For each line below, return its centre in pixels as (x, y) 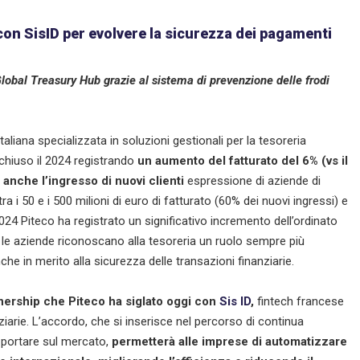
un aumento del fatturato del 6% (228, 160)
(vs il (335, 160)
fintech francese (299, 301)
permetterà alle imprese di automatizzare (229, 341)
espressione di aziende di (252, 180)
